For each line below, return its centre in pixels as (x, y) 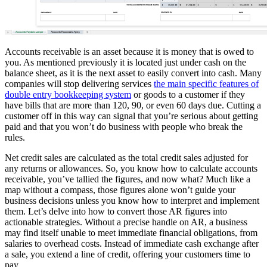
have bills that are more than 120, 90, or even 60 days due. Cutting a (133, 105)
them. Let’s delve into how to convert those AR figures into (116, 211)
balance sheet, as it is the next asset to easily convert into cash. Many (133, 73)
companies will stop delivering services (79, 83)
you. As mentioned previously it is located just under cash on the (125, 62)
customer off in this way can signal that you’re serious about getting (131, 116)
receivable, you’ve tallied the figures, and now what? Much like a (128, 179)
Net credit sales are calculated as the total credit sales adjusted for (126, 157)
